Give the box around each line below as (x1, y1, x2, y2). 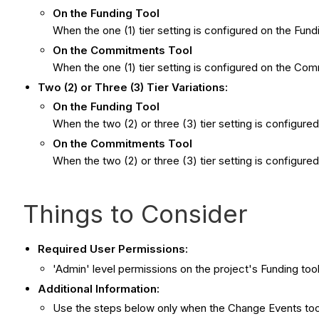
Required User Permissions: (38, 242, 188, 256)
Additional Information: (38, 281, 159, 296)
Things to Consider (23, 199, 248, 229)
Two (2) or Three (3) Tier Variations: (38, 80, 228, 94)
